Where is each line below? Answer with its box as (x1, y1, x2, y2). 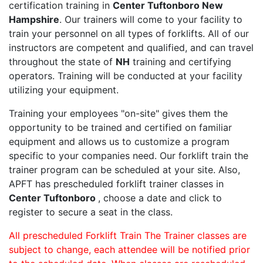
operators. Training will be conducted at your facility (9, 70, 242, 82)
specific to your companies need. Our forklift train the (9, 150, 248, 162)
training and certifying (130, 56, 231, 68)
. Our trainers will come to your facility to (59, 14, 242, 26)
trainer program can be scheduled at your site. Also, (9, 164, 240, 176)
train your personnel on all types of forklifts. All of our (9, 28, 249, 40)
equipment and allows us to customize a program (9, 136, 230, 148)
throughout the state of (9, 56, 116, 68)
